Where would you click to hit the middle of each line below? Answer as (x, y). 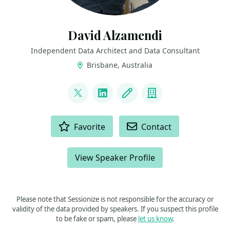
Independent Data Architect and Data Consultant (115, 51)
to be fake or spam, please (97, 219)
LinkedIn (123, 100)
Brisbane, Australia (119, 65)
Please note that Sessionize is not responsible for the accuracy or (115, 199)
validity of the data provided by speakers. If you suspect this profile (115, 209)
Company (175, 100)
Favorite (90, 127)
